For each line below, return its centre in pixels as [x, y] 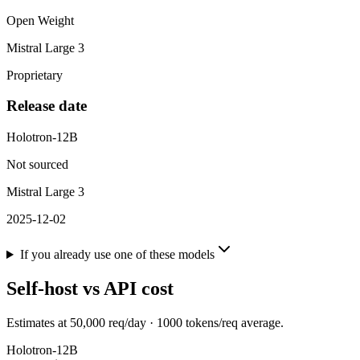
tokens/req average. [233, 322]
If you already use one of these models [117, 255]
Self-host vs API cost [90, 289]
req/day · [131, 322]
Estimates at [38, 322]
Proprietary [35, 75]
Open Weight [40, 20]
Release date [47, 106]
